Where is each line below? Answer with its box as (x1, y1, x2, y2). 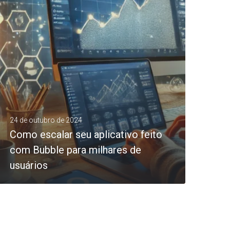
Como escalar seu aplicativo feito (10, 128, 162, 141)
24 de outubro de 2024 (10, 116, 82, 124)
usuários (10, 159, 48, 171)
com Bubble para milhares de (10, 143, 141, 156)
